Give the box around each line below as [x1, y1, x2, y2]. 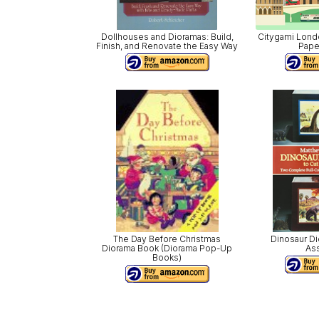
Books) [152, 252, 182, 263]
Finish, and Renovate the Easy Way [96, 41, 239, 52]
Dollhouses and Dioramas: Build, [100, 31, 234, 43]
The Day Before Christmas [113, 234, 221, 245]
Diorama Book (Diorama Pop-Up [102, 243, 233, 254]
